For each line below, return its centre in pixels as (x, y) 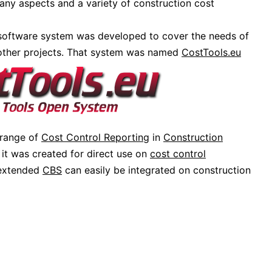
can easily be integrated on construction (156, 170)
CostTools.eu (211, 53)
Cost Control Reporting (95, 138)
